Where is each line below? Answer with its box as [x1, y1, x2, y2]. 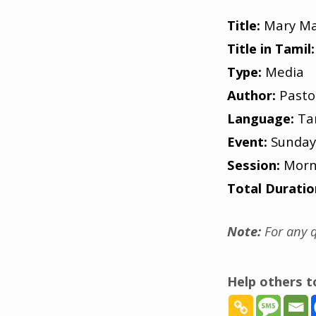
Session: [227, 156, 284, 174]
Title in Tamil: [227, 39, 315, 58]
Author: [227, 86, 276, 104]
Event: [227, 133, 267, 151]
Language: [227, 109, 294, 128]
